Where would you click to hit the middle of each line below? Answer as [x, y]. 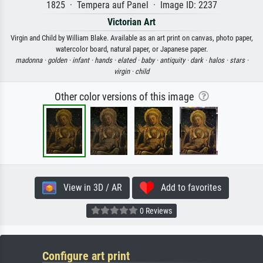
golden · [60, 60]
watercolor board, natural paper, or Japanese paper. [131, 49]
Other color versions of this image [126, 97]
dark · [199, 60]
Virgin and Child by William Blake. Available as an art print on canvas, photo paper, [131, 38]
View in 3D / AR [89, 187]
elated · [129, 60]
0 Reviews [155, 211]
